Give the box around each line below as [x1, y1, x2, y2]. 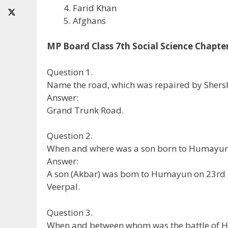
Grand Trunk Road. [47, 104, 124, 116]
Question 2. [47, 130, 93, 142]
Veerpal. [47, 181, 80, 193]
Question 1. [47, 66, 93, 78]
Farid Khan [73, 2, 117, 14]
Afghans [73, 14, 106, 26]
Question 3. [47, 206, 93, 218]
